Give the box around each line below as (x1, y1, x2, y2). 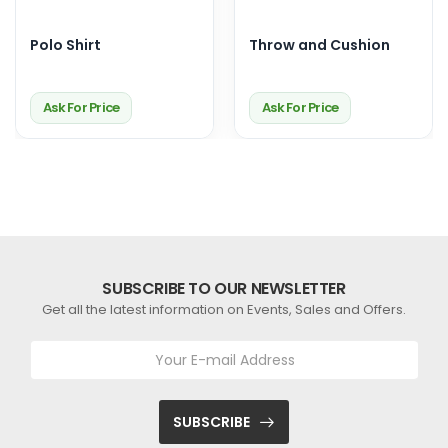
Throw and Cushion (249, 35, 390, 55)
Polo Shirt (30, 35, 101, 55)
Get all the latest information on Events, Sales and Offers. (42, 300, 406, 319)
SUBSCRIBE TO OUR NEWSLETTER (102, 277, 346, 300)
